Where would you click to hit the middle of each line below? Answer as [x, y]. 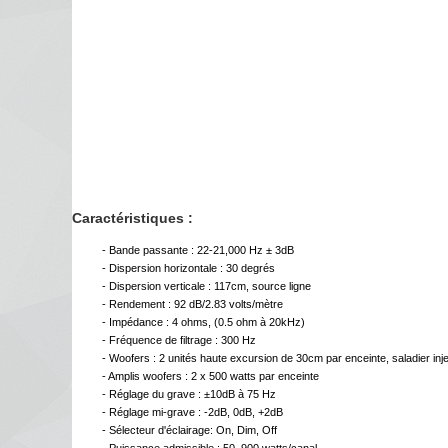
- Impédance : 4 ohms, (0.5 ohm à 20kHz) [203, 322]
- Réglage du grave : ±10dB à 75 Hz [189, 394]
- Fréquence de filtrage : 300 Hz [179, 340]
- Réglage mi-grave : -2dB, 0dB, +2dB [192, 412]
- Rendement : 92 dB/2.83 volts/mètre [192, 304]
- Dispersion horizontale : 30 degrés [188, 268]
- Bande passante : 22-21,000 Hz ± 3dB [198, 250]
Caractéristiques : [132, 217]
